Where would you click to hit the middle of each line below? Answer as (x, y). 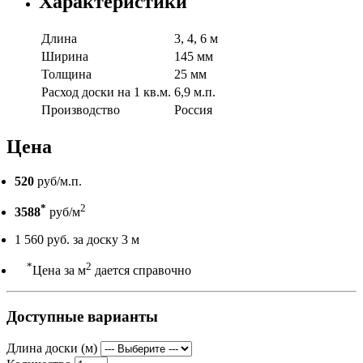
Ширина (65, 56)
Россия (193, 109)
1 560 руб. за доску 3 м (77, 239)
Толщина (66, 74)
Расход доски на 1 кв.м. (106, 92)
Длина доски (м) (52, 348)
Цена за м (59, 271)
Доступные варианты (82, 316)
